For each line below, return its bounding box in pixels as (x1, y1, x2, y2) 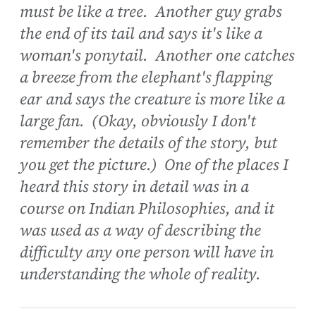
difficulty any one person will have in (20, 241, 274, 264)
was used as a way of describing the (20, 219, 261, 242)
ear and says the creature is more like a (20, 88, 285, 111)
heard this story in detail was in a (20, 176, 249, 198)
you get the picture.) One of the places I (20, 154, 288, 176)
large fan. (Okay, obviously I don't (20, 110, 256, 133)
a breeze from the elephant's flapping (20, 66, 272, 89)
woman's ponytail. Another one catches (20, 44, 295, 67)
